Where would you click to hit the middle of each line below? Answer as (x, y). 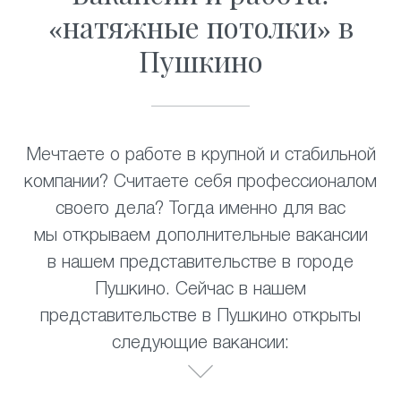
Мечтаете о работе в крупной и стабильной (200, 156)
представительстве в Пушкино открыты (200, 317)
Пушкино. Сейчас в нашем (200, 290)
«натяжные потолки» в (200, 26)
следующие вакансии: (200, 344)
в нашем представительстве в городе (200, 263)
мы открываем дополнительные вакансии (200, 236)
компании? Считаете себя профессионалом (200, 183)
